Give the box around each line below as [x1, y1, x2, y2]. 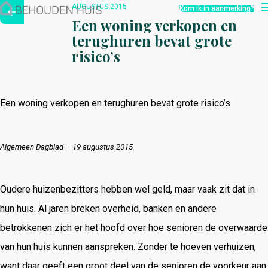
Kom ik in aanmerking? [179, 4, 254, 13]
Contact [10, 45, 57, 60]
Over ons [10, 16, 62, 31]
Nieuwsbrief [10, 31, 82, 45]
